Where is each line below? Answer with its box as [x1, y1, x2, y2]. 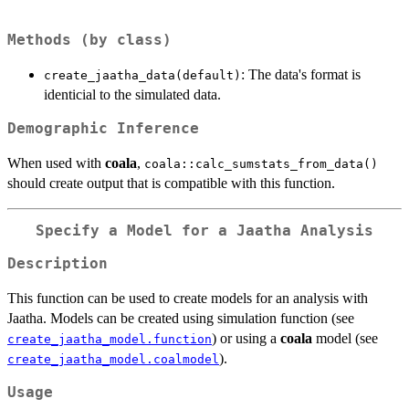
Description [7, 256, 108, 273]
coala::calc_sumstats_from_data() [144, 156, 378, 171]
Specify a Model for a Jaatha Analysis [36, 222, 373, 239]
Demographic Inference [7, 120, 199, 137]
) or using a [212, 330, 280, 347]
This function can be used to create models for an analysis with [7, 290, 368, 307]
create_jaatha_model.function [7, 332, 212, 347]
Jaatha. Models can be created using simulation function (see [7, 310, 354, 327]
